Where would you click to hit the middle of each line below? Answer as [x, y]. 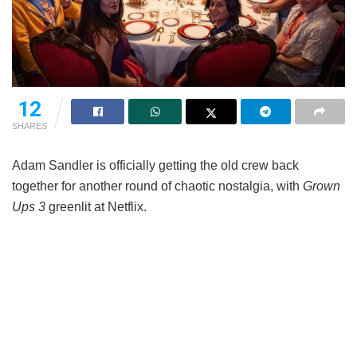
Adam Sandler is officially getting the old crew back [155, 165]
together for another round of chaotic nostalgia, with [157, 186]
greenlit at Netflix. [96, 206]
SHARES [29, 126]
